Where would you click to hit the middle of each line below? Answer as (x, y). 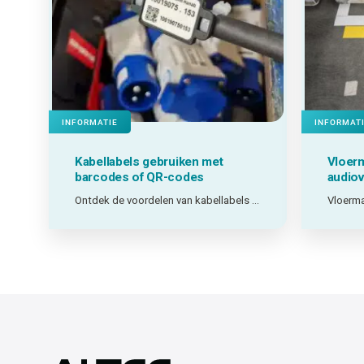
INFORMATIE (90, 122)
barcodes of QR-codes (139, 178)
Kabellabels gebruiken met (149, 162)
